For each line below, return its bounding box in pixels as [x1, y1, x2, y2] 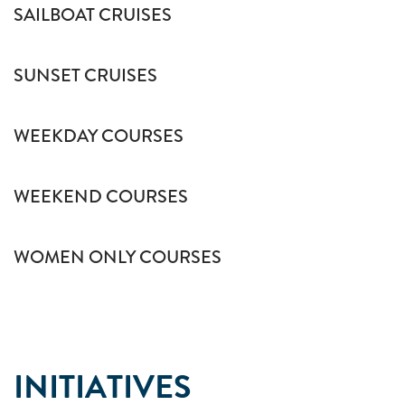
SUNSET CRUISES [14, 62, 157, 89]
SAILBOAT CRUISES [14, 2, 172, 28]
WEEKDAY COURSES [14, 123, 184, 149]
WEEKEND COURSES [14, 184, 188, 210]
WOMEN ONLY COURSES [14, 244, 221, 270]
